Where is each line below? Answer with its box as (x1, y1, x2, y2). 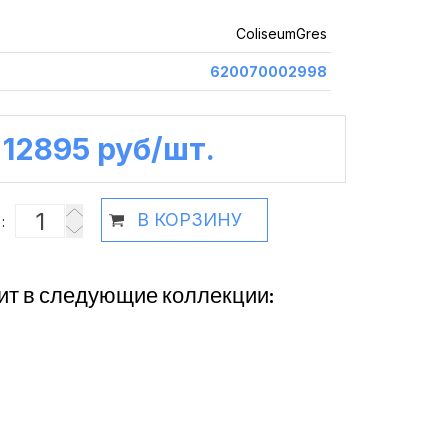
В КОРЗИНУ (137, 209, 242, 230)
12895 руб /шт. (2, 131, 215, 167)
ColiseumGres (236, 25, 327, 42)
